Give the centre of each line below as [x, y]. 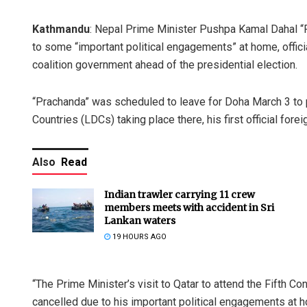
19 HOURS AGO [138, 236]
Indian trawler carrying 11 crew [180, 194]
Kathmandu [61, 29]
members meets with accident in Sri [189, 207]
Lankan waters [140, 220]
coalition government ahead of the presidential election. [165, 64]
